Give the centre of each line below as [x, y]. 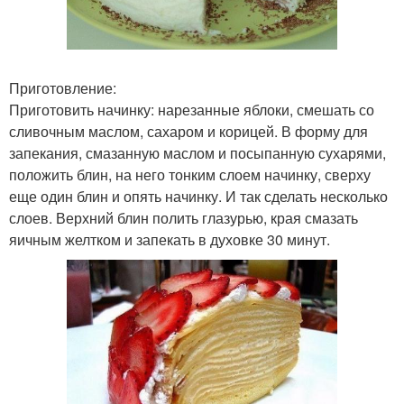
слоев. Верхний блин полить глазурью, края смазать [184, 218]
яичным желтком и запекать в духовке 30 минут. [170, 240]
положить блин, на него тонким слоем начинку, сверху [190, 175]
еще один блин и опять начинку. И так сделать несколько [198, 197]
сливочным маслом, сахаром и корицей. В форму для [188, 132]
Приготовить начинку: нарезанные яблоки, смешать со [192, 110]
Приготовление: [63, 88]
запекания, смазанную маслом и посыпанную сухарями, [197, 153]
